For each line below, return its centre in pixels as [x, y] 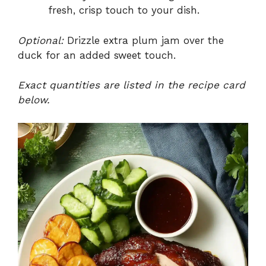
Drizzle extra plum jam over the [144, 40]
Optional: [41, 40]
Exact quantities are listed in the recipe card [132, 85]
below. [34, 100]
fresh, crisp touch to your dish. [124, 10]
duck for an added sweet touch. [97, 55]
